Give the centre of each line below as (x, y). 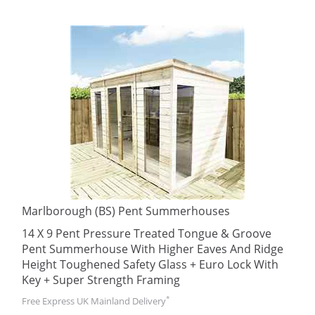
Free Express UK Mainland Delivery (94, 301)
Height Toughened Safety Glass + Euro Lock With (150, 264)
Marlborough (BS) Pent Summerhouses (126, 211)
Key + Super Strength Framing (101, 280)
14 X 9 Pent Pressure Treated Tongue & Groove (147, 233)
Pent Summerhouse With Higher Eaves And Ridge (153, 249)
